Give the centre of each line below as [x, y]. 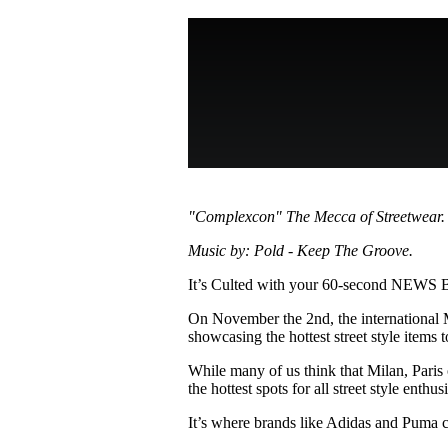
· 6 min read [358, 27]
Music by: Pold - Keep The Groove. [301, 251]
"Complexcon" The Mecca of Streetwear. [317, 217]
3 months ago [276, 27]
